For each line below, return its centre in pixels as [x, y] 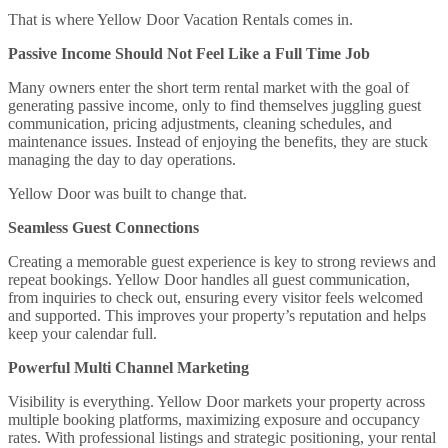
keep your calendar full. [82, 333]
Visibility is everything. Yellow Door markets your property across [216, 401]
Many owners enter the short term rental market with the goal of [208, 87]
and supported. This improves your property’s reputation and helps [217, 315]
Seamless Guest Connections [103, 227]
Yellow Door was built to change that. [127, 193]
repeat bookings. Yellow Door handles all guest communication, [209, 279]
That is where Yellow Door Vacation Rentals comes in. [180, 19]
